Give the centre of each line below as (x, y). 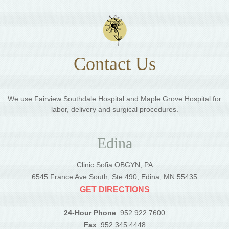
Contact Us (114, 64)
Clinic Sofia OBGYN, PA (114, 165)
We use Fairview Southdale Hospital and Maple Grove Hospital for (114, 99)
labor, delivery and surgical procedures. (114, 110)
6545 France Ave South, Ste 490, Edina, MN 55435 (114, 177)
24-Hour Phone (90, 213)
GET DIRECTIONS (114, 190)
